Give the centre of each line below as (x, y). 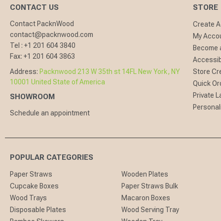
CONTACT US (34, 8)
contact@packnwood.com (52, 35)
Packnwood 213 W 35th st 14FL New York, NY (110, 72)
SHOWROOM (32, 97)
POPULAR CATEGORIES (52, 158)
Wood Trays (28, 198)
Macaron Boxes (146, 198)
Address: (25, 72)
